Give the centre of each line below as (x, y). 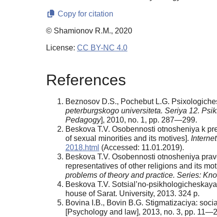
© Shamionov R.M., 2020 (89, 31)
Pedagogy (83, 120)
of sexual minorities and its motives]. (128, 138)
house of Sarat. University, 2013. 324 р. (132, 193)
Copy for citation (85, 14)
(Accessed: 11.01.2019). (142, 147)
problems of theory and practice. (121, 175)
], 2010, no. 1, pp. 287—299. (149, 120)
